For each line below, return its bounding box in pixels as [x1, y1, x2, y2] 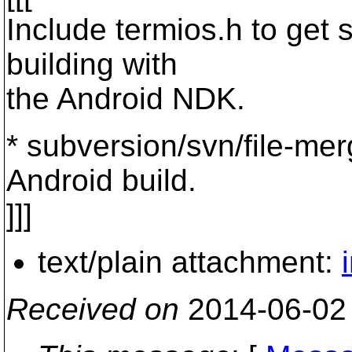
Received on [6, 292, 179, 326]
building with [6, 47, 178, 81]
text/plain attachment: [38, 245, 342, 279]
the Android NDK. [6, 82, 245, 115]
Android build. [6, 163, 196, 197]
